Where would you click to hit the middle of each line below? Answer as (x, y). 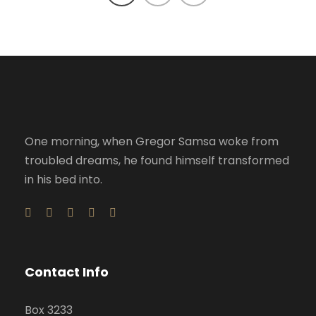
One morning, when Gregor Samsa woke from (152, 142)
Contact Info (67, 272)
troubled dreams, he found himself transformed (157, 161)
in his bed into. (63, 180)
